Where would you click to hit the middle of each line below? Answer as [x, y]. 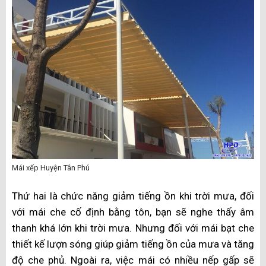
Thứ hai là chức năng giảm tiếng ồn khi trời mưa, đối [133, 196]
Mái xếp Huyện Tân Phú [51, 167]
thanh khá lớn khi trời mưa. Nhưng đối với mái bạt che [133, 228]
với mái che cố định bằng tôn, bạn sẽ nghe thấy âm [133, 212]
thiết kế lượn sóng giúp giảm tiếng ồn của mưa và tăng [133, 244]
